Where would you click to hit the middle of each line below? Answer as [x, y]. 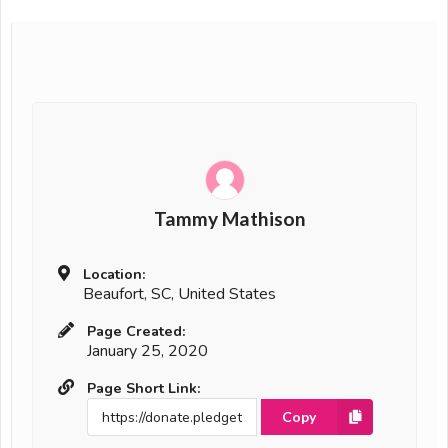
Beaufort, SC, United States [179, 294]
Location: [114, 274]
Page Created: [136, 331]
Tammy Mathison [229, 219]
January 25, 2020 [147, 351]
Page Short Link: [144, 388]
